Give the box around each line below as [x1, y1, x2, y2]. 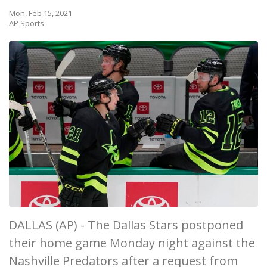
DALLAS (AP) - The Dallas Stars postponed [9, 217, 243, 234]
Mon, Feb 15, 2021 [9, 8, 72, 18]
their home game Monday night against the [9, 235, 255, 252]
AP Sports [9, 18, 44, 29]
